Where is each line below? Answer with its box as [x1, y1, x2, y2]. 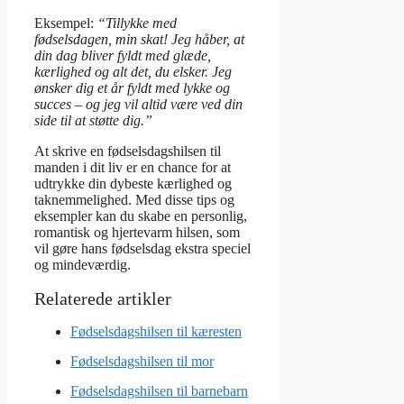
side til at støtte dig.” [34, 112, 152, 128]
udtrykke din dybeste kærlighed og [34, 175, 232, 191]
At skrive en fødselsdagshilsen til [34, 142, 221, 159]
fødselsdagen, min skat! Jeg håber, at [34, 31, 244, 47]
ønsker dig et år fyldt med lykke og [34, 79, 230, 96]
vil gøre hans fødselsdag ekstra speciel [34, 240, 251, 256]
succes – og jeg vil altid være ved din [34, 96, 243, 112]
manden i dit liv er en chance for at [34, 159, 231, 175]
